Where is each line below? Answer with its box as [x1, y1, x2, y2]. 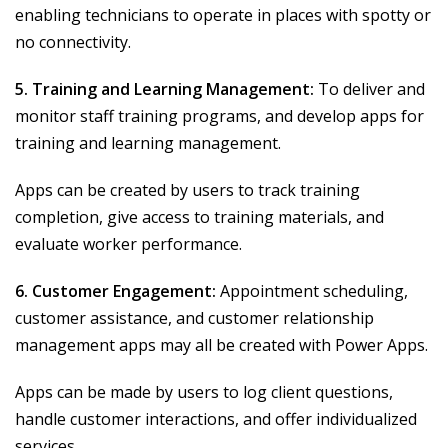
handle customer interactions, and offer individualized [15, 408, 417, 431]
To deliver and [314, 78, 425, 101]
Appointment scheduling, [216, 280, 408, 303]
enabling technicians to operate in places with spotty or [15, 4, 431, 27]
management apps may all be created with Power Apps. [15, 334, 428, 357]
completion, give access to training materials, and [15, 206, 384, 229]
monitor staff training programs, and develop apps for [15, 105, 424, 128]
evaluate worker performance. [15, 233, 242, 256]
